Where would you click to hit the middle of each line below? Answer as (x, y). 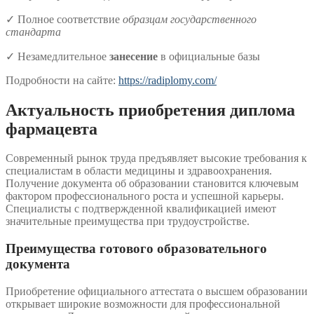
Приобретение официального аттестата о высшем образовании (157, 291)
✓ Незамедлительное (57, 56)
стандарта (33, 32)
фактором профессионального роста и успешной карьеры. (145, 196)
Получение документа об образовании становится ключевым (152, 184)
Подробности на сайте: (62, 80)
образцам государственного (190, 19)
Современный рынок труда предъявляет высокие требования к (156, 158)
